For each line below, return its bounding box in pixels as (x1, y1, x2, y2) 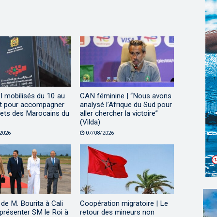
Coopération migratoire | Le (79, 199, 168, 208)
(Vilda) (79, 117, 100, 126)
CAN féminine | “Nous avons (79, 91, 171, 100)
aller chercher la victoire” (79, 108, 158, 118)
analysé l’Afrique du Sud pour (79, 100, 172, 109)
